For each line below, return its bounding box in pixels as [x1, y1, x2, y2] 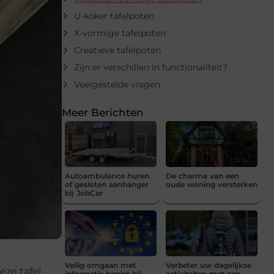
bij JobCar [65, 188, 103, 198]
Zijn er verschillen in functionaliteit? [74, 61, 228, 73]
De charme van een [166, 171, 239, 180]
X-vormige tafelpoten [74, 27, 166, 39]
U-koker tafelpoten [74, 10, 154, 21]
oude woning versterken [166, 179, 257, 189]
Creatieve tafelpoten [74, 44, 161, 56]
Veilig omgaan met [65, 260, 136, 270]
